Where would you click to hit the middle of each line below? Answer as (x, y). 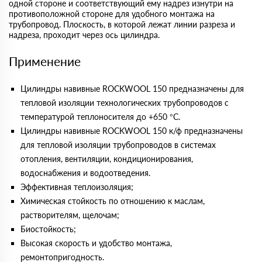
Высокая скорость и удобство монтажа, (96, 243)
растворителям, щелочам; (70, 215)
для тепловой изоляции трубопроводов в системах (118, 145)
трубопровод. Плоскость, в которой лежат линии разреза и (122, 24)
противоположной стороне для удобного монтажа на (112, 14)
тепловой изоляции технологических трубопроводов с (125, 103)
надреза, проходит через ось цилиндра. (84, 35)
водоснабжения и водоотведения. (85, 173)
